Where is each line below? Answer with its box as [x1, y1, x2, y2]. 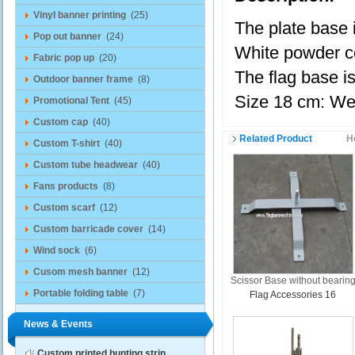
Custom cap [33, 116, 88, 128]
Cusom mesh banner [33, 266, 128, 277]
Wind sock [33, 245, 80, 256]
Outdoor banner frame [33, 74, 133, 85]
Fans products [33, 181, 98, 192]
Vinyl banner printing [33, 10, 126, 21]
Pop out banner [33, 31, 101, 42]
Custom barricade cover [33, 223, 143, 235]
